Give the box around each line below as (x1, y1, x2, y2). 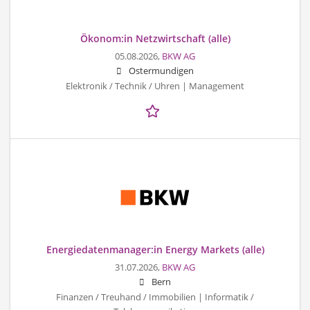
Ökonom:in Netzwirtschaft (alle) (80, 31, 230, 45)
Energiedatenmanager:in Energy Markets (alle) (46, 242, 264, 256)
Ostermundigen (129, 64, 194, 77)
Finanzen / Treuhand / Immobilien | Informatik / (56, 291, 254, 303)
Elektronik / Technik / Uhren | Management (66, 80, 244, 92)
